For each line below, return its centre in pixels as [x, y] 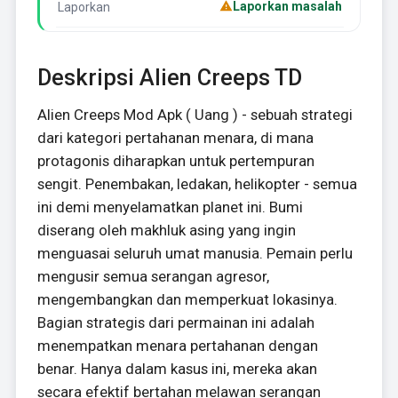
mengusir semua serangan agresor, [153, 276]
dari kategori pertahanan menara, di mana [175, 137]
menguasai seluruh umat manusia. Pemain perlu [195, 253]
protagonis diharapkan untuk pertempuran [175, 160]
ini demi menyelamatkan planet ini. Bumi [170, 207]
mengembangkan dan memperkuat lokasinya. [187, 299]
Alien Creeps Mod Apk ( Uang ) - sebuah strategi [195, 114]
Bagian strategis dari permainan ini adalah [175, 322]
